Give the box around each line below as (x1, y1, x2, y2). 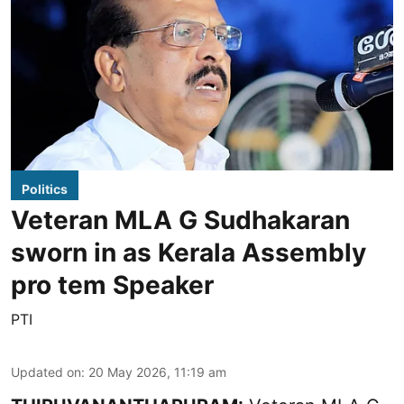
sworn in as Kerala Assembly (11, 236, 366, 268)
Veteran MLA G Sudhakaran (11, 204, 350, 235)
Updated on (11, 363, 81, 380)
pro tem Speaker (11, 269, 214, 300)
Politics (22, 180, 68, 197)
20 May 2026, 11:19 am (88, 363, 226, 380)
